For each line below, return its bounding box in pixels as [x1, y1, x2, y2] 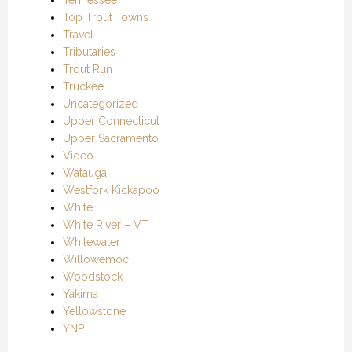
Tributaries [63, 45, 115, 58]
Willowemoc [63, 252, 129, 266]
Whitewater [63, 235, 120, 248]
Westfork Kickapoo [63, 183, 159, 196]
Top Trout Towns [63, 10, 148, 24]
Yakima [63, 287, 98, 300]
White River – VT [63, 218, 148, 231]
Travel [63, 27, 93, 41]
